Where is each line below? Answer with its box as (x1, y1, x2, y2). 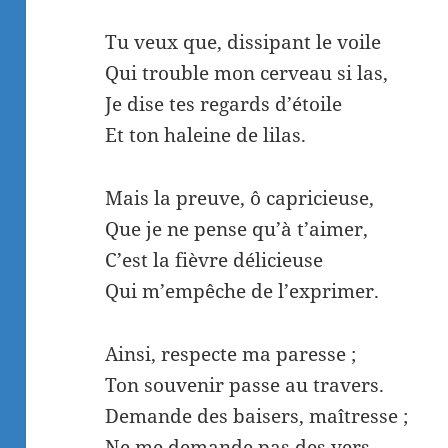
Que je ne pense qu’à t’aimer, (105, 216, 369, 243)
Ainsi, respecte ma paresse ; (105, 341, 357, 368)
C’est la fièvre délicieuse (105, 247, 324, 274)
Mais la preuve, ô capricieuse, (105, 185, 375, 212)
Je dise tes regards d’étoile (105, 91, 343, 118)
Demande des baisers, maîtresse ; (105, 403, 409, 430)
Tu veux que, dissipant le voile (105, 29, 382, 56)
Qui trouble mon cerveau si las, (105, 60, 389, 87)
